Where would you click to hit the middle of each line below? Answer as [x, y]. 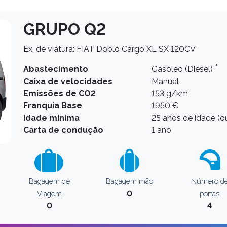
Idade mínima [51, 118]
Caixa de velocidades [68, 81]
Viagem [49, 193]
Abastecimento [56, 69]
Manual [165, 81]
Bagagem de [49, 181]
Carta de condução [63, 130]
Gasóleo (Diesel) [183, 69]
